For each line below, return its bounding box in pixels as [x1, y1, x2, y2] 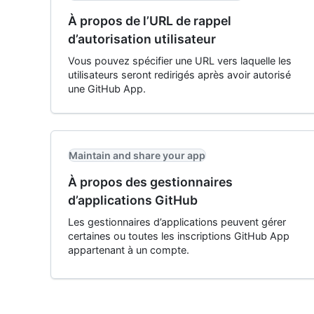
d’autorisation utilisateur [68, 32, 216, 46]
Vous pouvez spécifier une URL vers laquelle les [68, 55, 292, 67]
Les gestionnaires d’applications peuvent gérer [68, 216, 286, 228]
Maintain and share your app [69, 149, 205, 161]
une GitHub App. [68, 83, 146, 95]
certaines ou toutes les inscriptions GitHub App [68, 230, 289, 242]
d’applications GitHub [68, 193, 198, 207]
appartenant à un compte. [68, 244, 189, 256]
